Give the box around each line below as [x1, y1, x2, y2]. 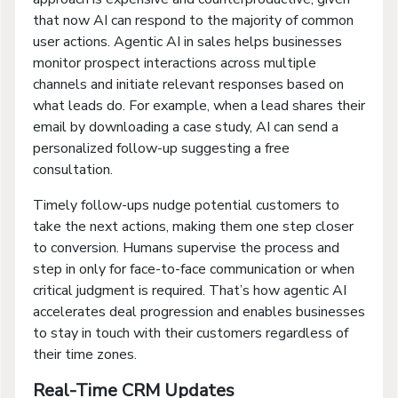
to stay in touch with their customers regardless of [33, 322, 348, 343]
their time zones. [33, 344, 137, 364]
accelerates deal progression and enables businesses [33, 301, 365, 322]
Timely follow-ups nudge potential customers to [33, 195, 339, 215]
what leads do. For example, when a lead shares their [33, 95, 365, 115]
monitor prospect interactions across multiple [33, 52, 316, 73]
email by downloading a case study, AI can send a [33, 116, 338, 137]
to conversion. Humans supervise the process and [33, 237, 339, 258]
